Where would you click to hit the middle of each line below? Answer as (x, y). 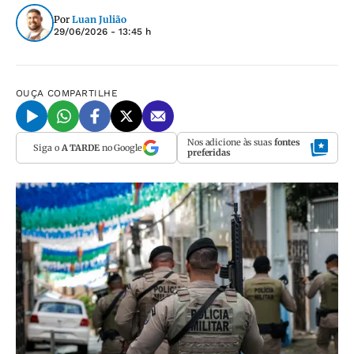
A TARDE (80, 147)
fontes (287, 142)
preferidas (209, 153)
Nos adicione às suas (231, 142)
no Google (121, 147)
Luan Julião (99, 19)
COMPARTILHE (83, 93)
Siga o (47, 147)
